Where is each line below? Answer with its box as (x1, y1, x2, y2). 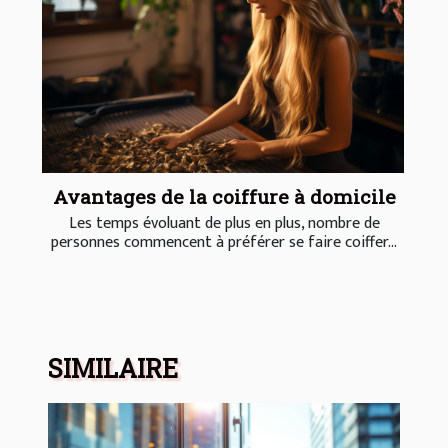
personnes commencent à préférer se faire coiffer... (51, 228, 397, 256)
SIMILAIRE (48, 351, 178, 385)
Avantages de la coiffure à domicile (52, 183, 396, 209)
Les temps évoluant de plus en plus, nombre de (68, 209, 380, 237)
